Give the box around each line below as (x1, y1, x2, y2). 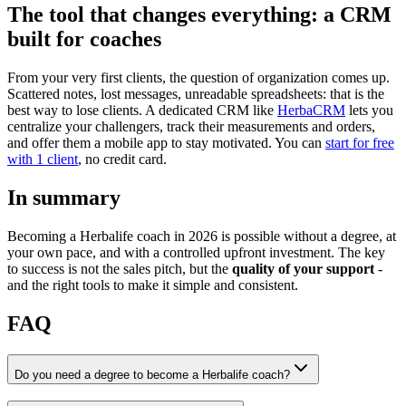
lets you (345, 101, 393, 118)
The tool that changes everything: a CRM (7, 2, 391, 26)
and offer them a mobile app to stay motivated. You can (7, 134, 325, 150)
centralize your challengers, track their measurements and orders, (7, 118, 375, 134)
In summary (7, 185, 121, 209)
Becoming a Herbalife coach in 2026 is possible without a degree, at (7, 227, 396, 244)
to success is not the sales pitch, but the (7, 260, 232, 276)
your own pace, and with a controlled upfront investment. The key (7, 244, 385, 260)
